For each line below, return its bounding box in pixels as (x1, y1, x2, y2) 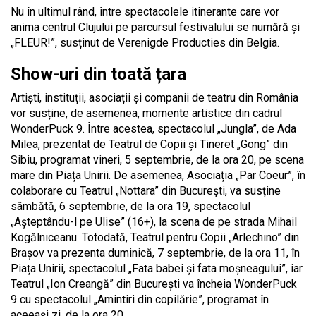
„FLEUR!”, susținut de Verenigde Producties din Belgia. (11, 36, 279, 50)
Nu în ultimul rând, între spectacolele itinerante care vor (11, 5, 279, 19)
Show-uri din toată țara (11, 64, 186, 85)
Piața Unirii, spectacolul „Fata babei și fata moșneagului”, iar (11, 262, 303, 276)
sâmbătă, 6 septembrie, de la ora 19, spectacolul (11, 200, 250, 214)
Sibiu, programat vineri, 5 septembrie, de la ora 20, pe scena (11, 153, 304, 167)
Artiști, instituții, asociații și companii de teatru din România (11, 91, 298, 105)
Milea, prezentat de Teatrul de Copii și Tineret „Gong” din (11, 138, 288, 152)
